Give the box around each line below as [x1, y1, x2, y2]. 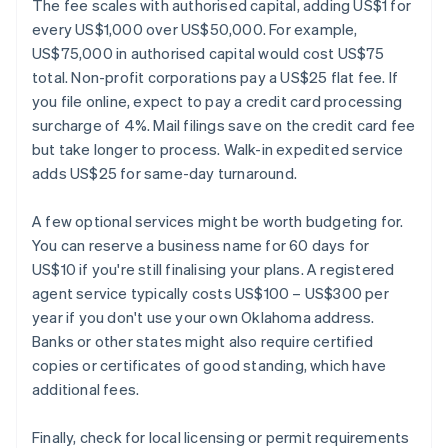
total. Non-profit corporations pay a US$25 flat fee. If [32, 67, 399, 88]
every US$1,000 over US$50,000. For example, [32, 19, 358, 40]
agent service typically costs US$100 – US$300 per [32, 283, 389, 304]
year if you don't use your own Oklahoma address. [32, 307, 375, 328]
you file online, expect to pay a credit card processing [32, 91, 403, 112]
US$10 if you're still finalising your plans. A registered [32, 259, 395, 280]
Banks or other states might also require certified [32, 331, 374, 352]
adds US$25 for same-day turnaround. [32, 163, 297, 184]
